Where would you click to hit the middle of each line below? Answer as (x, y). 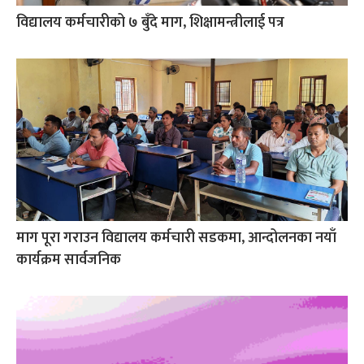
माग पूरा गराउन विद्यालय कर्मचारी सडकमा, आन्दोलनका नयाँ (176, 238)
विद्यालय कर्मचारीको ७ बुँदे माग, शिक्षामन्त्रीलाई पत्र (150, 22)
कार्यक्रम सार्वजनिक (69, 260)
